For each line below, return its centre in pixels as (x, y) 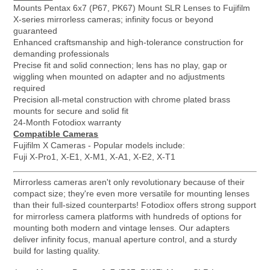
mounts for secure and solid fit (71, 111)
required (30, 88)
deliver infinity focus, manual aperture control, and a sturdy (125, 240)
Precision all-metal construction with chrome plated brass (122, 100)
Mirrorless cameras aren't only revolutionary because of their (129, 182)
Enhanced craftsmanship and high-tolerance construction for (129, 42)
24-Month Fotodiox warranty (67, 123)
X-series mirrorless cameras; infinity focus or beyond (114, 20)
